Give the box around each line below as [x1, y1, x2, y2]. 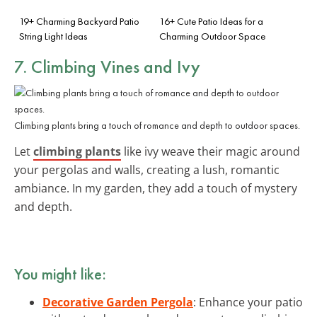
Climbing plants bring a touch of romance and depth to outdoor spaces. [14, 118, 300, 132]
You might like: [14, 263, 106, 284]
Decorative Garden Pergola [42, 294, 193, 310]
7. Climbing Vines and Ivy [14, 54, 200, 79]
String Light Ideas [19, 29, 88, 42]
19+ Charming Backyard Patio [19, 14, 139, 28]
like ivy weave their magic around [121, 143, 300, 159]
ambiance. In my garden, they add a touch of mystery [14, 180, 297, 196]
